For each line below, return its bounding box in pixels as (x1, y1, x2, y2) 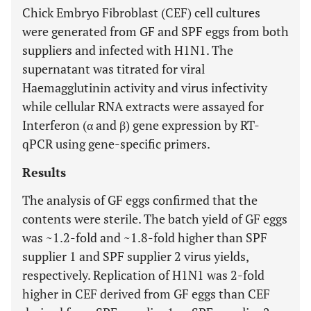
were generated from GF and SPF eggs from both (22, 23, 289, 40)
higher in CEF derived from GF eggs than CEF (22, 285, 270, 302)
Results (22, 164, 66, 180)
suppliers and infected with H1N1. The (22, 42, 233, 58)
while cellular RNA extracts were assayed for (22, 98, 264, 115)
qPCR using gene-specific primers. (22, 135, 210, 152)
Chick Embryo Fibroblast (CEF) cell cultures (22, 4, 260, 21)
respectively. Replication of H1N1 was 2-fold (22, 267, 264, 283)
